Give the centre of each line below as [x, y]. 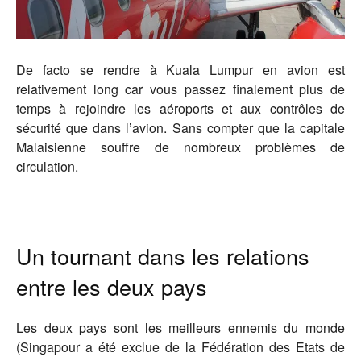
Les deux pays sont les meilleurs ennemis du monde [180, 328]
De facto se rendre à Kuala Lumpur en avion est [180, 70]
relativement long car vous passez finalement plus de [180, 89]
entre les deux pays [112, 286]
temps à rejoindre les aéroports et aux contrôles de [180, 108]
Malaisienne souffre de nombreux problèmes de [180, 147]
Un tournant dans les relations [163, 256]
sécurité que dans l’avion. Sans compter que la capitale [180, 128]
